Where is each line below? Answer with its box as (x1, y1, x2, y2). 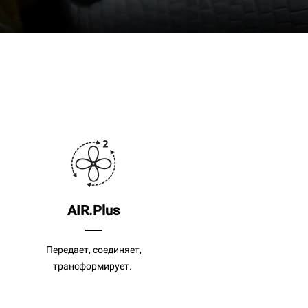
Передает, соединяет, (45, 243, 142, 255)
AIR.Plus (67, 201, 120, 219)
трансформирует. (53, 260, 134, 272)
